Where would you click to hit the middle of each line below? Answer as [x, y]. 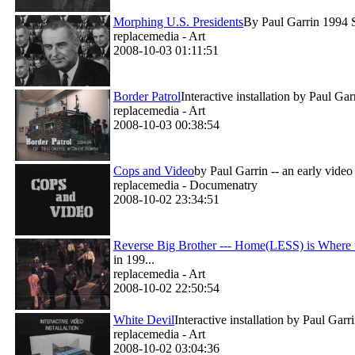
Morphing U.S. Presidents [178, 22]
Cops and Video [154, 171]
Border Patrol [147, 96]
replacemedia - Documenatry [185, 185]
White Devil [144, 320]
